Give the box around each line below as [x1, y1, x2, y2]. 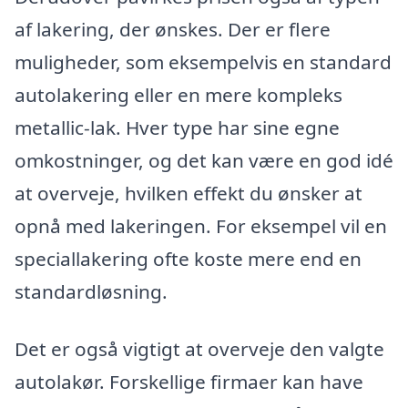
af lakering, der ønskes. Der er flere [15, 15, 331, 42]
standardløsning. [15, 278, 168, 304]
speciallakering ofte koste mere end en [15, 245, 362, 271]
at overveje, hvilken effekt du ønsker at [15, 179, 362, 206]
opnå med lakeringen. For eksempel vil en [15, 212, 387, 239]
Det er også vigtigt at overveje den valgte [15, 336, 384, 362]
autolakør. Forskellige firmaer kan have [15, 369, 363, 395]
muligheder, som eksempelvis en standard [15, 48, 392, 75]
